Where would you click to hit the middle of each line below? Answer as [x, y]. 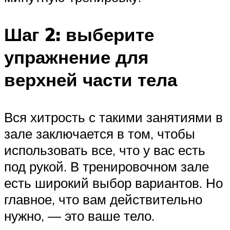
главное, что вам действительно [103, 199]
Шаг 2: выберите [79, 35]
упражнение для [76, 57]
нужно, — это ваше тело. [79, 216]
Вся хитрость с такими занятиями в [113, 117]
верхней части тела [91, 80]
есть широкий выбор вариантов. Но [113, 183]
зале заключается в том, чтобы [100, 134]
